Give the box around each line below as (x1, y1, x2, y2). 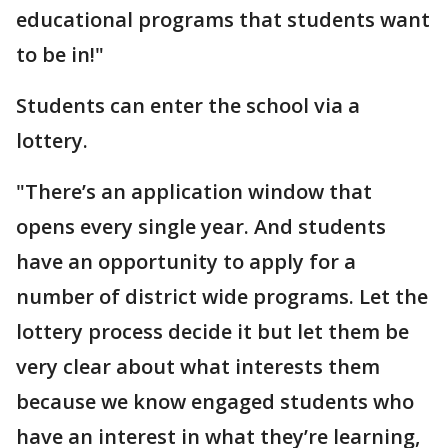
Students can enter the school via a (16, 91, 360, 119)
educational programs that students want (16, 5, 430, 33)
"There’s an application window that (16, 177, 372, 205)
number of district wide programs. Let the (16, 282, 428, 310)
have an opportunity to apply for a (16, 247, 356, 275)
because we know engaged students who (16, 387, 414, 415)
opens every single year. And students (16, 212, 386, 240)
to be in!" (16, 40, 104, 68)
